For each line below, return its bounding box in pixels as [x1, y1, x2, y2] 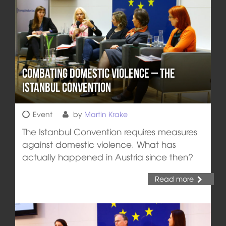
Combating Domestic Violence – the [22, 66, 175, 81]
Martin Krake [84, 109, 128, 120]
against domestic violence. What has [22, 138, 176, 151]
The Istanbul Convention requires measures [22, 125, 197, 138]
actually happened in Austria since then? [22, 150, 193, 163]
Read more [154, 173, 194, 184]
